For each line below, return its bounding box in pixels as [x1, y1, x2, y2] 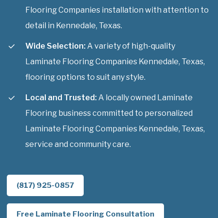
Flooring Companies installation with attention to [25, 5, 209, 15]
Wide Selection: [25, 41, 86, 51]
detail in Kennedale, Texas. [25, 20, 122, 30]
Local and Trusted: [25, 92, 97, 102]
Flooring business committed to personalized [25, 108, 193, 118]
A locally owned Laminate [97, 92, 193, 102]
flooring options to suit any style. [25, 72, 145, 82]
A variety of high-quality [86, 41, 175, 51]
